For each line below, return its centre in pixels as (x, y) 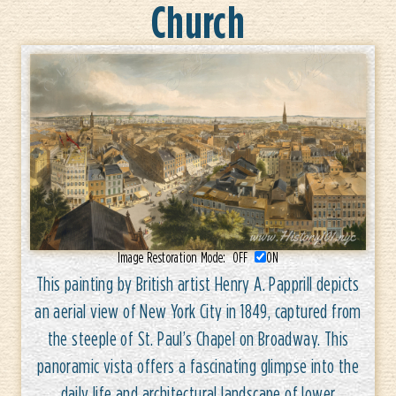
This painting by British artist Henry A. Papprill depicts (198, 284)
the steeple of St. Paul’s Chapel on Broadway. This (198, 339)
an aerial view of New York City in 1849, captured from (198, 311)
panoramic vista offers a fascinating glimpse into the (198, 366)
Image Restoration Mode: (175, 258)
